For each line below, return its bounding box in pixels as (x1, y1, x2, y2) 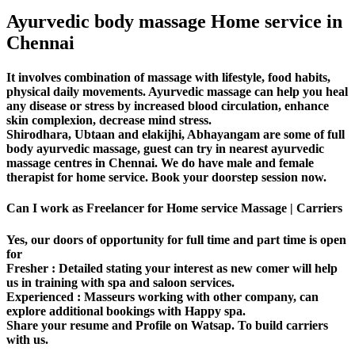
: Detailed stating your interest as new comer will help (48, 261, 338, 275)
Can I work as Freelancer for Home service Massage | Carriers (6, 201, 342, 216)
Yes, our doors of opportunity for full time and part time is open (6, 232, 346, 246)
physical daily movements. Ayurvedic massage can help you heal (6, 84, 348, 98)
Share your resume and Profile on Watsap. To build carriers (6, 318, 328, 332)
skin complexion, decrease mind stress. (6, 113, 212, 127)
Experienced (6, 289, 74, 303)
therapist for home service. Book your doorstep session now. (6, 170, 326, 184)
